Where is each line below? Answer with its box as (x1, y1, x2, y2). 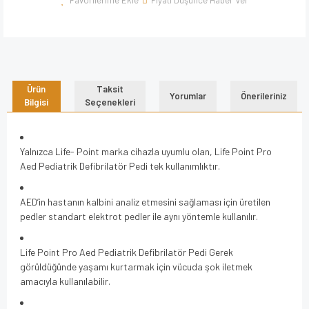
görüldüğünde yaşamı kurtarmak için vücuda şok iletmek (20, 260, 252, 272)
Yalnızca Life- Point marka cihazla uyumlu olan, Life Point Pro (20, 145, 272, 157)
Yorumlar (169, 90, 206, 101)
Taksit (96, 83, 123, 95)
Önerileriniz (240, 90, 287, 101)
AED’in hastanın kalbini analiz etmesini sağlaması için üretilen (20, 195, 270, 208)
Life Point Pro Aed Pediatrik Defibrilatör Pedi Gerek (20, 246, 233, 258)
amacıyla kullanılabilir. (20, 275, 110, 287)
